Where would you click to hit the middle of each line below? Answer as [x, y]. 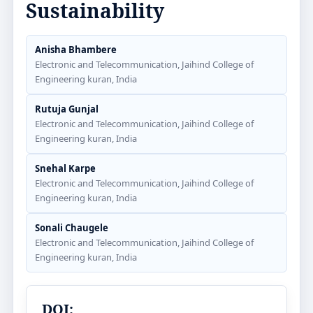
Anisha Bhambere [76, 50]
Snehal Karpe [65, 168]
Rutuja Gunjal [67, 109]
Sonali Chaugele [72, 228]
